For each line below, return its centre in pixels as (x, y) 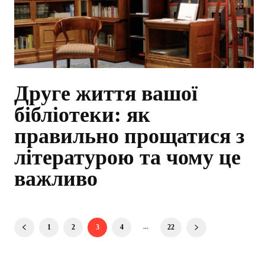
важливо (56, 179)
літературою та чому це (127, 158)
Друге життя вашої (106, 94)
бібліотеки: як (82, 115)
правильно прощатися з (129, 136)
